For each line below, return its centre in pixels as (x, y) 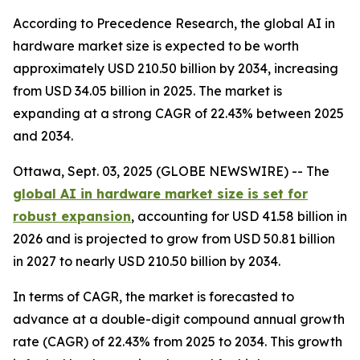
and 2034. (43, 136)
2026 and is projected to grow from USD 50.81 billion (174, 239)
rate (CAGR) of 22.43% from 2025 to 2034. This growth (178, 342)
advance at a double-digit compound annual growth (179, 319)
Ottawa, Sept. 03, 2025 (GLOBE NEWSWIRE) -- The (171, 171)
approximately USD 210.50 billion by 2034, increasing (176, 68)
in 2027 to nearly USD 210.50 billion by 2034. (147, 261)
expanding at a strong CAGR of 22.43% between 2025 (178, 113)
